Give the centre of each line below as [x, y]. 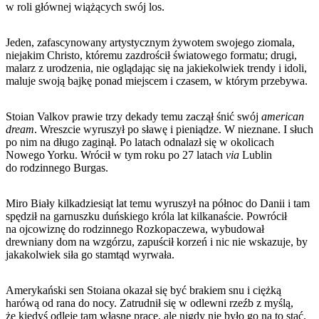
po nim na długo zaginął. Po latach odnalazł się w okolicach [140, 142]
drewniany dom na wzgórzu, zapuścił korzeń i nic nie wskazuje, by [157, 241]
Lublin [256, 155]
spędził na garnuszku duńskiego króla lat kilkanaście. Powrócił [146, 216]
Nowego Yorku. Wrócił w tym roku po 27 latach [116, 155]
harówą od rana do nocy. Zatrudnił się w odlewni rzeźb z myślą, [150, 303]
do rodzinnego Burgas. [57, 167]
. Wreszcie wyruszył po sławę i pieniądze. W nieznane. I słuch [174, 129]
